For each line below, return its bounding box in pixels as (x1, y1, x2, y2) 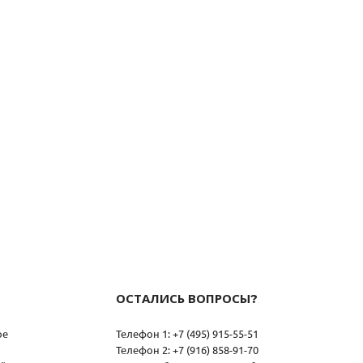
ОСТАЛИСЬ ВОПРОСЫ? (116, 290, 258, 306)
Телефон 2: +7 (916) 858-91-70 (116, 342, 258, 357)
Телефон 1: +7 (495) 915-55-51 (116, 326, 258, 340)
